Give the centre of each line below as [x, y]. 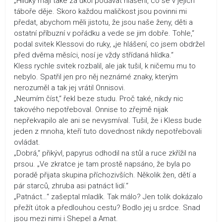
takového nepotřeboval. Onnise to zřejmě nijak [91, 109]
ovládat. [27, 142]
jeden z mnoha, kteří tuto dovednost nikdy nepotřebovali [108, 131]
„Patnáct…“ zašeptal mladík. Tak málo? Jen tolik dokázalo [108, 196]
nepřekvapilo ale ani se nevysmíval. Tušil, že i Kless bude [108, 120]
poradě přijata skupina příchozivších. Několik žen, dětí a [105, 175]
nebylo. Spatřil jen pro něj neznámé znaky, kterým [96, 77]
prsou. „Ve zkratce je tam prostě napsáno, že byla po [102, 164]
